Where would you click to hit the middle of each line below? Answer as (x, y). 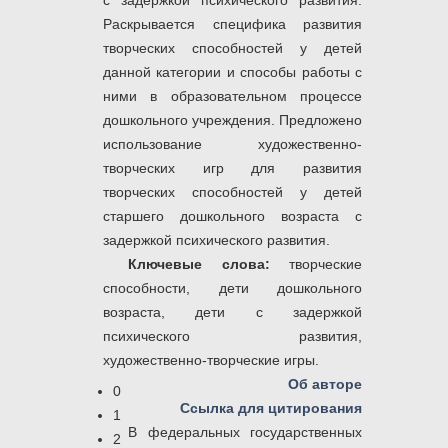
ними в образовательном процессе (232, 96)
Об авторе (325, 384)
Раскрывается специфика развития (232, 24)
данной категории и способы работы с (232, 72)
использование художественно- (232, 144)
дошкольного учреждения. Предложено (232, 120)
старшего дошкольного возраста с (232, 216)
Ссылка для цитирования (271, 408)
